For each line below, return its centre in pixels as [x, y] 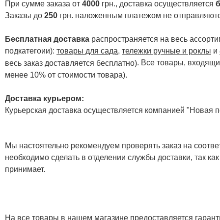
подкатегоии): [31, 51]
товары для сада [87, 51]
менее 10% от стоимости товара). [66, 75]
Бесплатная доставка [47, 39]
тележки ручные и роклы [166, 51]
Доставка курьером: [44, 99]
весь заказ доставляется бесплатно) [71, 63]
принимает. [25, 169]
